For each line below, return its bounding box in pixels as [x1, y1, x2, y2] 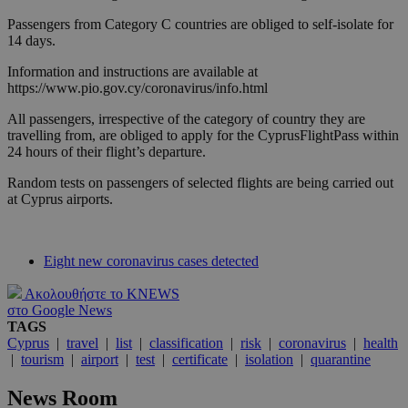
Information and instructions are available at [7, 64, 258, 80]
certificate [172, 352, 228, 368]
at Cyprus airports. [7, 191, 113, 208]
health [363, 335, 398, 352]
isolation [245, 352, 293, 368]
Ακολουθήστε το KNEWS [25, 286, 179, 302]
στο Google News [7, 302, 112, 319]
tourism [21, 352, 64, 368]
